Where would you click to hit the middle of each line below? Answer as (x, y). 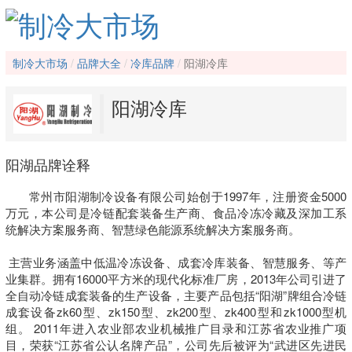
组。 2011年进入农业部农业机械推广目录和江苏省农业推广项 (176, 328)
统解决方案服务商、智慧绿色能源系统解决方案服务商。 (152, 229)
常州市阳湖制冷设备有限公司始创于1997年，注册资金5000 (188, 196)
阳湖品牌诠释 (48, 165)
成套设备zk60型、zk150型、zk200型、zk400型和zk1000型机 (176, 312)
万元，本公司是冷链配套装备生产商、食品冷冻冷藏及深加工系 (176, 213)
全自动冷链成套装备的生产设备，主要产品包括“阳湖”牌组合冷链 (176, 295)
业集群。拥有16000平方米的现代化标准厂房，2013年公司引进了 (176, 279)
